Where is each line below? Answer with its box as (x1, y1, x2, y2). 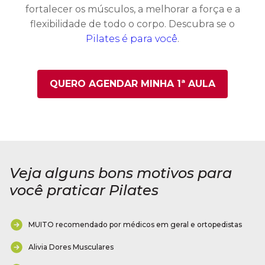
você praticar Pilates (9, 182, 159, 199)
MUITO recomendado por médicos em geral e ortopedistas (28, 220, 242, 230)
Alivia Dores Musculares (28, 243, 114, 252)
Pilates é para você (86, 33, 177, 45)
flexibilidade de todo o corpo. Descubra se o (30, 18, 235, 30)
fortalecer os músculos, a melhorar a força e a (25, 4, 240, 15)
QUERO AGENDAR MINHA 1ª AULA (50, 78, 215, 90)
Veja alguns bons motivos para (9, 164, 232, 182)
